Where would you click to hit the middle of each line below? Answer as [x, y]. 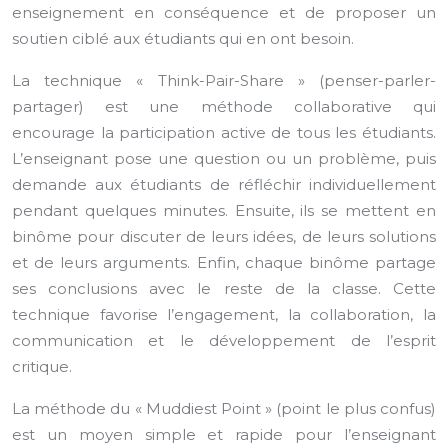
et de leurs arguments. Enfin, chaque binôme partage [224, 262]
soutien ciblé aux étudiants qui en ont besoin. [183, 38]
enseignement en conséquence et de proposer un [224, 12]
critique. [42, 366]
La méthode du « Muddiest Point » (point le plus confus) [224, 408]
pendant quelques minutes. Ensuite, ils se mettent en [224, 210]
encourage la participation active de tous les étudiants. [224, 132]
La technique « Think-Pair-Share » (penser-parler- [224, 80]
